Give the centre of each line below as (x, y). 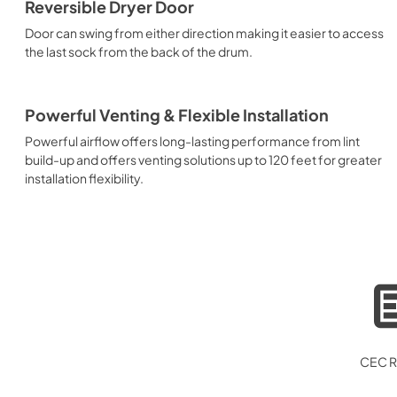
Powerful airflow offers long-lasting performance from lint (192, 140)
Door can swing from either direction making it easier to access (204, 32)
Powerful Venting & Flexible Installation (177, 115)
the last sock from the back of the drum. (139, 51)
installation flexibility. (84, 178)
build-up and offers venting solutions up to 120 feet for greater (203, 159)
